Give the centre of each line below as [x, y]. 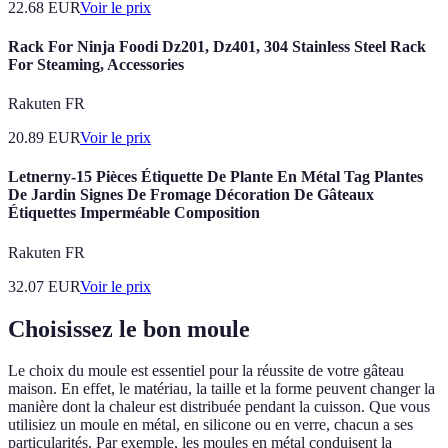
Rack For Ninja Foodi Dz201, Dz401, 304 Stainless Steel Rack [217, 46]
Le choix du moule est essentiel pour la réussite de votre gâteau [206, 371]
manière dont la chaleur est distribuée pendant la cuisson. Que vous [219, 407]
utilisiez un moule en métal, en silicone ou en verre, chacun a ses [210, 425]
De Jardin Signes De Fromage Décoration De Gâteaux [191, 195]
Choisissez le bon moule [129, 328]
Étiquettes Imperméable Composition [134, 213]
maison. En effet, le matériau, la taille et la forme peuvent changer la [221, 389]
